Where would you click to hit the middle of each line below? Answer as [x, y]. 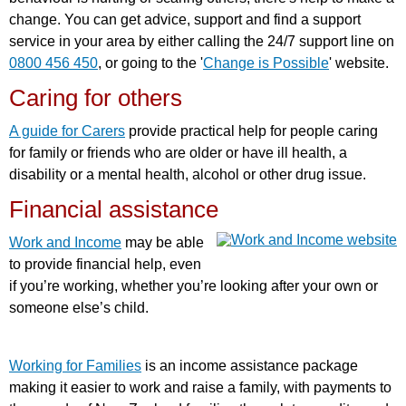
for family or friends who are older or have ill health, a [178, 152]
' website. [359, 63]
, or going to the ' [150, 63]
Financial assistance [114, 209]
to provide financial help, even [105, 264]
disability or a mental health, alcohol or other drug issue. [188, 174]
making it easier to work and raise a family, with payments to [200, 387]
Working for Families [75, 365]
